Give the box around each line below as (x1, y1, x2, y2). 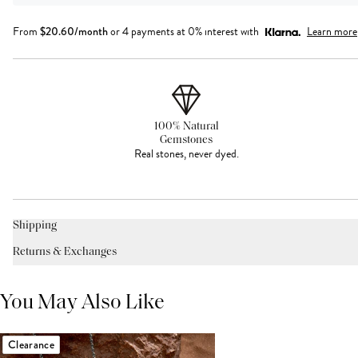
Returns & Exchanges (13, 245, 117, 258)
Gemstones (160, 133, 213, 146)
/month (74, 23, 108, 40)
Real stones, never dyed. (133, 145, 239, 162)
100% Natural (153, 120, 219, 133)
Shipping (13, 219, 57, 232)
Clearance (8, 336, 55, 352)
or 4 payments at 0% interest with (110, 23, 259, 41)
